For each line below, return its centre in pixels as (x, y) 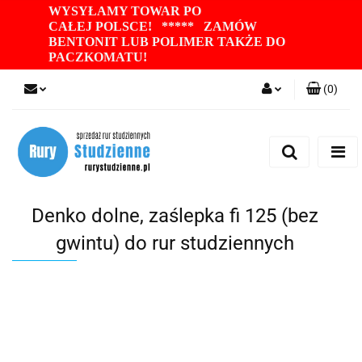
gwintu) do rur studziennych (175, 244)
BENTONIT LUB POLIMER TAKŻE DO (167, 42)
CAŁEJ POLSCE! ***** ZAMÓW (153, 26)
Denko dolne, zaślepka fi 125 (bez (175, 216)
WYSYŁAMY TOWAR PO (125, 11)
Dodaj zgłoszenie (240, 179)
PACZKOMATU (96, 57)
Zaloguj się (255, 133)
